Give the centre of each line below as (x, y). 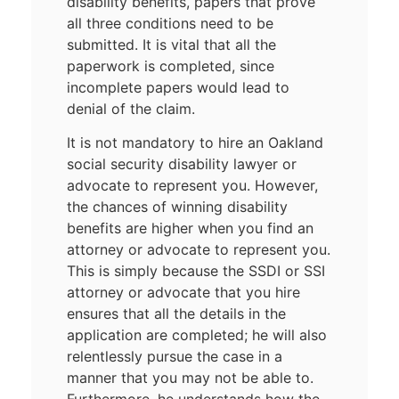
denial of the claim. (131, 108)
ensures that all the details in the (176, 314)
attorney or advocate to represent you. (199, 250)
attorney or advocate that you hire (183, 293)
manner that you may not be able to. (190, 378)
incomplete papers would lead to (178, 87)
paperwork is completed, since (171, 65)
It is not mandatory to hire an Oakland (195, 143)
